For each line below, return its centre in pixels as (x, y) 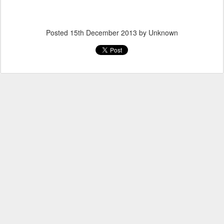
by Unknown (157, 32)
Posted (58, 32)
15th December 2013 (103, 32)
